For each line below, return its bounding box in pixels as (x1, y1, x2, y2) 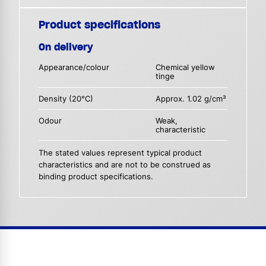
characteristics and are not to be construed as (39, 160, 211, 170)
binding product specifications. (39, 172, 153, 182)
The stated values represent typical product (39, 148, 202, 158)
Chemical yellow (156, 63, 216, 72)
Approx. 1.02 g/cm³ (156, 94, 227, 103)
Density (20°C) (39, 94, 93, 103)
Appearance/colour (39, 63, 109, 72)
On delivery (39, 41, 93, 53)
